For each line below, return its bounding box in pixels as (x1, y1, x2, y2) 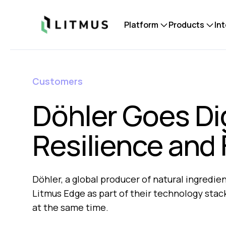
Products (168, 19, 204, 30)
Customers (32, 75, 83, 87)
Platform (124, 19, 158, 30)
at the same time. (32, 201, 108, 213)
